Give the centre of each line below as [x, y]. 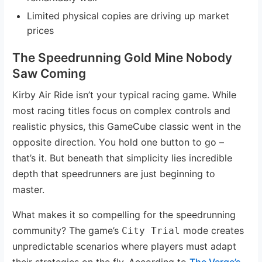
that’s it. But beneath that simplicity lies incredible [123, 158]
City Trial [151, 230]
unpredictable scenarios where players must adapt [125, 246]
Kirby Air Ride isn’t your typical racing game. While [125, 94]
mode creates [212, 230]
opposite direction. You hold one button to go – [118, 142]
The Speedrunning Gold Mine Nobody [123, 57]
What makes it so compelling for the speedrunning [124, 214]
